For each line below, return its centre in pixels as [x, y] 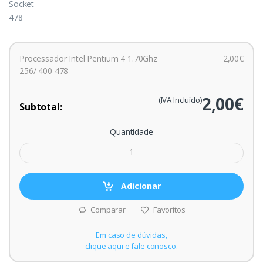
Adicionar [141, 186]
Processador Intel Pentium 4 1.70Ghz [88, 59]
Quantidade [131, 132]
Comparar [107, 209]
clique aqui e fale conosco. [131, 246]
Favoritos [168, 209]
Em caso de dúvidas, [131, 235]
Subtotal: [41, 107]
